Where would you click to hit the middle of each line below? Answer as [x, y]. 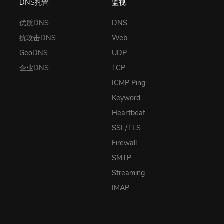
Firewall [124, 143]
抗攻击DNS [38, 38]
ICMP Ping [129, 83]
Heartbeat [129, 113]
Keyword [126, 98]
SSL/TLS [126, 128]
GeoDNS [34, 53]
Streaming [128, 173]
